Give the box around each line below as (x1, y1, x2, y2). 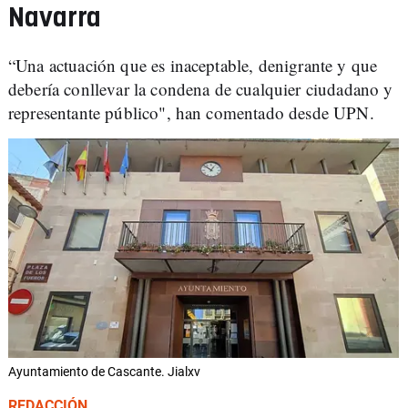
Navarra (8, 5, 101, 32)
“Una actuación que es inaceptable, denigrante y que (8, 54, 378, 76)
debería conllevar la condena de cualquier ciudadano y (8, 77, 393, 100)
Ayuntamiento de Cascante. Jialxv (8, 364, 200, 380)
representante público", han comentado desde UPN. (8, 101, 380, 124)
